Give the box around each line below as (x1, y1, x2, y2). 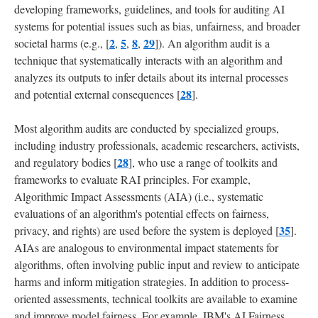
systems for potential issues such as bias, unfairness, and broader (14, 18, 300, 33)
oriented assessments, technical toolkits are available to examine (14, 290, 297, 306)
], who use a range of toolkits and (128, 154, 278, 170)
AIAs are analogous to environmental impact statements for (14, 239, 278, 255)
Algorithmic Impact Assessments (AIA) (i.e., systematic (14, 188, 263, 204)
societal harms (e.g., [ (14, 35, 109, 50)
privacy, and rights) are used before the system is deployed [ (14, 222, 279, 238)
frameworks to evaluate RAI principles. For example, (14, 171, 251, 187)
